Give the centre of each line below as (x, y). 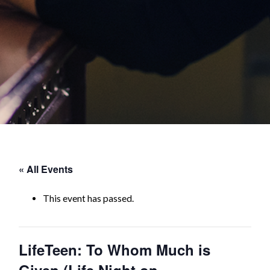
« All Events (46, 169)
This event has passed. (88, 198)
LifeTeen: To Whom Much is (115, 250)
